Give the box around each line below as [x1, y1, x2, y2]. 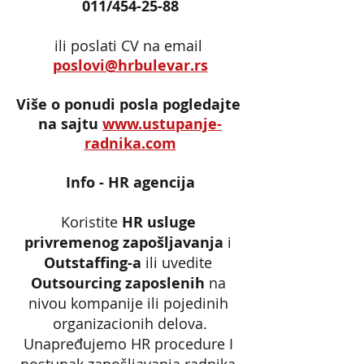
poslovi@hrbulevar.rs [52, 54, 208, 76]
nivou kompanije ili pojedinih [28, 292, 232, 313]
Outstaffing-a [44, 252, 141, 273]
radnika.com [84, 132, 176, 154]
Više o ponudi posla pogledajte [15, 93, 245, 115]
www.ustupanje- [102, 113, 222, 134]
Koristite [60, 211, 122, 232]
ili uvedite [141, 252, 216, 272]
